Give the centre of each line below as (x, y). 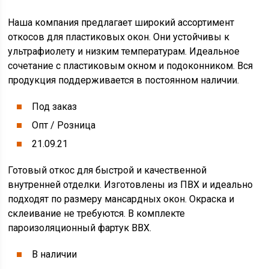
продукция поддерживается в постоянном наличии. (124, 80)
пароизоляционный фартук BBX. (80, 228)
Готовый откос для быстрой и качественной (107, 170)
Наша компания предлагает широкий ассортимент (121, 23)
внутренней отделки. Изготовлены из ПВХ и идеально (131, 185)
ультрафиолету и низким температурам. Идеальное (124, 51)
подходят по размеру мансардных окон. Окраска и (121, 199)
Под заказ (55, 107)
